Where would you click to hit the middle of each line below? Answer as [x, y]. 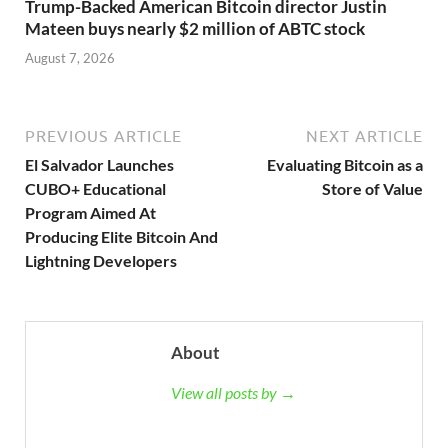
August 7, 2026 [70, 57]
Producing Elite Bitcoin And [121, 236]
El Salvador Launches [99, 164]
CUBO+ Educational [95, 188]
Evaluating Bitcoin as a [345, 164]
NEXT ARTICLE [364, 135]
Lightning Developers [101, 260]
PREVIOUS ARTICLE [103, 135]
